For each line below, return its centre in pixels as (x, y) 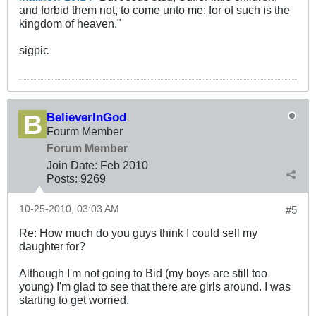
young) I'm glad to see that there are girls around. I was (155, 286)
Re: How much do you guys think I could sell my (138, 232)
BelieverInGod (86, 117)
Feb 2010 (124, 165)
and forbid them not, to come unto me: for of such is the (154, 10)
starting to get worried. (74, 299)
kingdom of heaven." (70, 23)
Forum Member (87, 148)
